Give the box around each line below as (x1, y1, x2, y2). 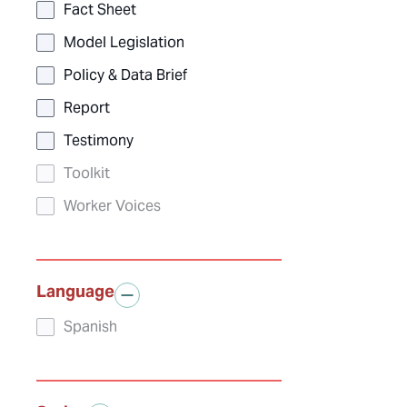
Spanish (64, 317, 117, 337)
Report (64, 98, 110, 118)
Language (36, 281, 114, 303)
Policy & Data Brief (64, 65, 187, 85)
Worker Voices (64, 196, 161, 216)
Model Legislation (64, 33, 184, 53)
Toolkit (64, 164, 110, 184)
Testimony (64, 131, 134, 151)
